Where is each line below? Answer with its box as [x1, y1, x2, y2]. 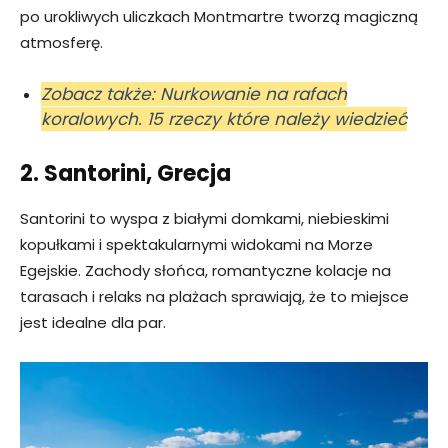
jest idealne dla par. [20, 312, 166, 334]
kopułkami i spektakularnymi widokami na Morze [20, 234, 373, 256]
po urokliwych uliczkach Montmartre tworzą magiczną [20, 6, 418, 28]
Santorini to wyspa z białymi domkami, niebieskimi [20, 208, 389, 230]
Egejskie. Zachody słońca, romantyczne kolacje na [20, 260, 391, 282]
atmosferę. [20, 32, 103, 54]
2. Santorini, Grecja [20, 158, 231, 190]
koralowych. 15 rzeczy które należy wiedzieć [41, 107, 407, 132]
